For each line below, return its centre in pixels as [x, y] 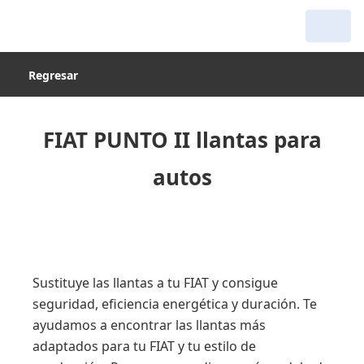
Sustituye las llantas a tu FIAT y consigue [155, 283]
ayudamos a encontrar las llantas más [149, 325]
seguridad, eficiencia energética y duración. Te [175, 304]
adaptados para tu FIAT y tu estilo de [144, 346]
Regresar [53, 75]
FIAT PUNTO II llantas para [182, 140]
